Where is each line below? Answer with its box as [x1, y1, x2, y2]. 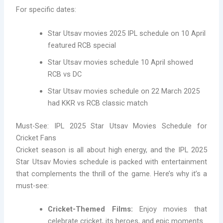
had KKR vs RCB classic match [48, 98, 148, 108]
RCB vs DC [48, 69, 82, 79]
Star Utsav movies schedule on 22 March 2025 [48, 86, 200, 96]
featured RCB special [48, 40, 116, 50]
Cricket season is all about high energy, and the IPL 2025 [16, 145, 207, 154]
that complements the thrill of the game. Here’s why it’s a [16, 169, 207, 178]
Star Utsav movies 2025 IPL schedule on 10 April [48, 28, 206, 38]
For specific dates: [16, 5, 77, 14]
